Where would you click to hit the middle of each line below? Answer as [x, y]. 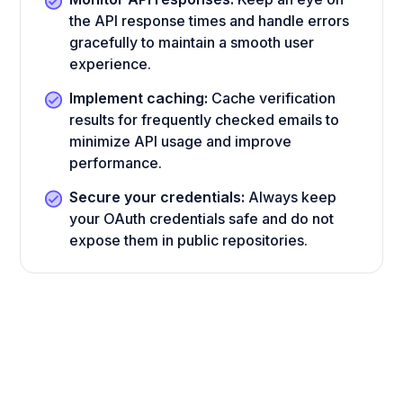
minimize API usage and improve [181, 142]
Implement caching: [139, 99]
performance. [116, 163]
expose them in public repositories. [189, 241]
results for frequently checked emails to [205, 120]
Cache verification [272, 99]
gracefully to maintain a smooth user [192, 43]
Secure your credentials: [157, 197]
